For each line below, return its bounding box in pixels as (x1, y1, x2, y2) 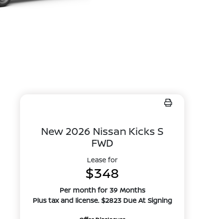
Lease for (87, 155, 118, 164)
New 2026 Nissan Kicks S (41, 124, 164, 138)
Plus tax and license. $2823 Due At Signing (32, 196, 172, 205)
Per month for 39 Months (59, 185, 145, 195)
